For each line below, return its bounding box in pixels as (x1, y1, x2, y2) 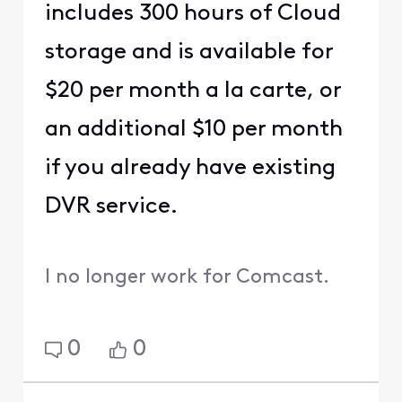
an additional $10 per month (44, 118, 343, 142)
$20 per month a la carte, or (44, 80, 341, 103)
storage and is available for (44, 41, 333, 65)
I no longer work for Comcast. (44, 267, 329, 288)
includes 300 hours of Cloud (44, 3, 341, 26)
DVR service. (44, 196, 183, 219)
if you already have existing (44, 157, 336, 180)
